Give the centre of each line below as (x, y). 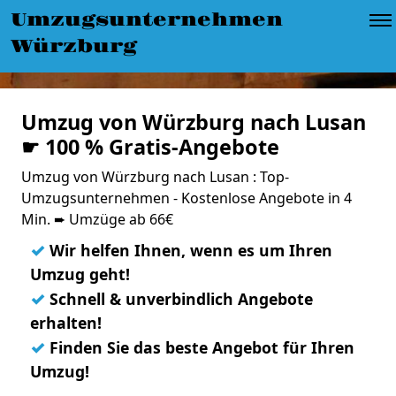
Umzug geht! (80, 274)
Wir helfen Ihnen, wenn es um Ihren (189, 250)
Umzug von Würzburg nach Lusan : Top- (155, 177)
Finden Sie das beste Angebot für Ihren (200, 347)
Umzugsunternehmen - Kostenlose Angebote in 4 (187, 198)
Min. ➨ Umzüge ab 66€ (97, 219)
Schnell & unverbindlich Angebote (179, 299)
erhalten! (66, 323)
